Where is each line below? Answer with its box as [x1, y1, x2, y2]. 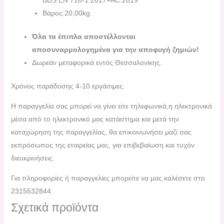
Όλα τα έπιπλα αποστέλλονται [31, 32, 135, 40]
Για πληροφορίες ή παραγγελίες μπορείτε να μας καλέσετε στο [10, 173, 205, 182]
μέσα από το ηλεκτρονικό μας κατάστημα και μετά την [10, 114, 179, 123]
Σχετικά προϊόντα [10, 201, 98, 214]
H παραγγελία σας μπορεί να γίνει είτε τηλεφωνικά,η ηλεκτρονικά [10, 101, 212, 110]
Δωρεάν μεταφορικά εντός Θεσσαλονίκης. [31, 58, 162, 66]
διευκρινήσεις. [10, 153, 54, 162]
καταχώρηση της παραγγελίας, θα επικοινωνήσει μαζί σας [10, 127, 191, 136]
